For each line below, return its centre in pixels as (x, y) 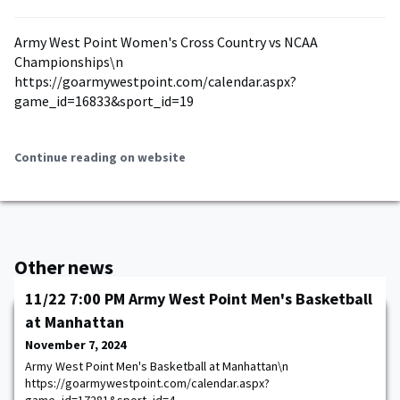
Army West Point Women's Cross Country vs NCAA (166, 42)
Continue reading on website (100, 157)
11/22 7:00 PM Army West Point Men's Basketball (199, 299)
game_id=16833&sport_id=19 (104, 101)
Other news (64, 267)
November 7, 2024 (75, 345)
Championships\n (69, 62)
